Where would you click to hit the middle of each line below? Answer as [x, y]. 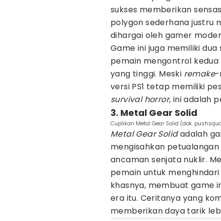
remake [200, 74]
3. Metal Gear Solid [154, 113]
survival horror [140, 99]
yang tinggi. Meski [147, 74]
